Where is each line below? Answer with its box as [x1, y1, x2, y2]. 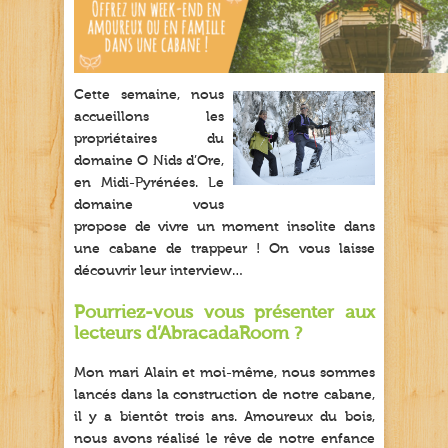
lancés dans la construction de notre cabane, [74, 387, 375, 403]
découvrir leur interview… [74, 263, 244, 279]
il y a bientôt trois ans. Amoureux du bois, [74, 409, 375, 425]
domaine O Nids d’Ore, [74, 153, 225, 169]
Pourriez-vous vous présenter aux [74, 302, 375, 323]
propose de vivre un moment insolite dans [74, 219, 375, 235]
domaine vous [74, 197, 225, 213]
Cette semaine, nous [74, 87, 225, 103]
